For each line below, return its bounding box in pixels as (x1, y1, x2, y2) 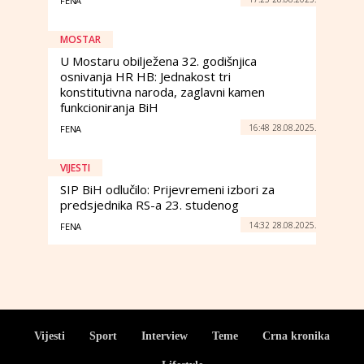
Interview (141, 330, 188, 342)
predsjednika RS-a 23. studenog (60, 197, 239, 213)
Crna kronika (262, 330, 330, 342)
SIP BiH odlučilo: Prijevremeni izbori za (60, 181, 275, 197)
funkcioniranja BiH (60, 99, 158, 115)
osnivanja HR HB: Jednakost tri (60, 68, 231, 84)
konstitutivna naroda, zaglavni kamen (60, 84, 265, 100)
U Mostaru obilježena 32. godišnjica (60, 53, 257, 69)
